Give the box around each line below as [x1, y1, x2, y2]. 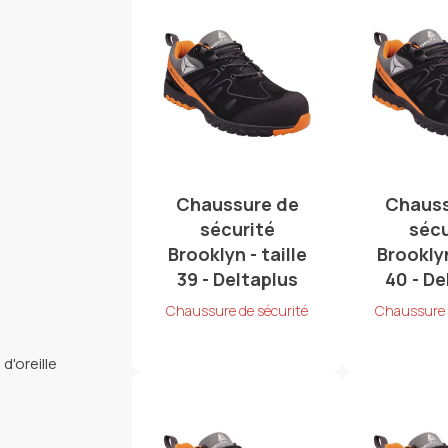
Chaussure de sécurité [166, 301, 309, 321]
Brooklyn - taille [167, 242, 307, 267]
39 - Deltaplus [176, 267, 298, 292]
